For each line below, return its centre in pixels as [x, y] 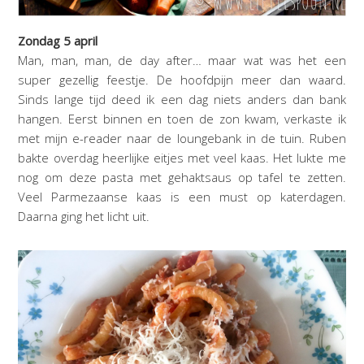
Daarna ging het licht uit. [84, 217]
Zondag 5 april [58, 41]
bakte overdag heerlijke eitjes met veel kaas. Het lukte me [182, 158]
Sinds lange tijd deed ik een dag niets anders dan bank [182, 100]
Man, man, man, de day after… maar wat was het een [182, 61]
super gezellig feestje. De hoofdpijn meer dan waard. [182, 80]
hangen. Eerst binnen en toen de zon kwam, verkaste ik [182, 119]
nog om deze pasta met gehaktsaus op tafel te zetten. [182, 178]
